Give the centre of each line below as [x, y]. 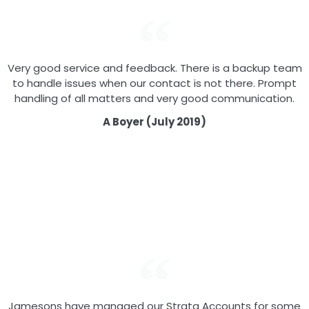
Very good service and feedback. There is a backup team [154, 68]
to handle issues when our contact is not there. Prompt [154, 83]
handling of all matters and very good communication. [154, 99]
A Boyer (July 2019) [154, 122]
